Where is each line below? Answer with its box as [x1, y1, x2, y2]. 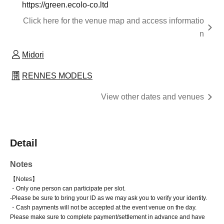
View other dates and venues [101, 92, 204, 101]
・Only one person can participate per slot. [10, 185, 125, 192]
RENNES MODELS [22, 71, 92, 80]
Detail [10, 137, 37, 148]
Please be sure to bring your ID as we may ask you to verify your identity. [12, 194, 207, 201]
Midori [22, 50, 44, 59]
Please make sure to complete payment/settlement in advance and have [10, 213, 205, 220]
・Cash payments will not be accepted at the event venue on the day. [10, 204, 196, 211]
